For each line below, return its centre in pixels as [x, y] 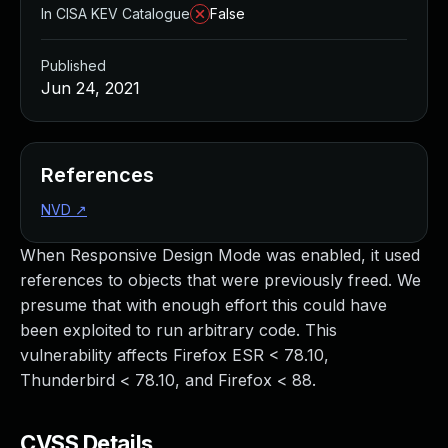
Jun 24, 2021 [90, 88]
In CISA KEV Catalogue [115, 13]
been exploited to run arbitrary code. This [178, 330]
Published [73, 65]
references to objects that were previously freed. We [220, 280]
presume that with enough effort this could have [203, 305]
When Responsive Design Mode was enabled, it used [220, 255]
